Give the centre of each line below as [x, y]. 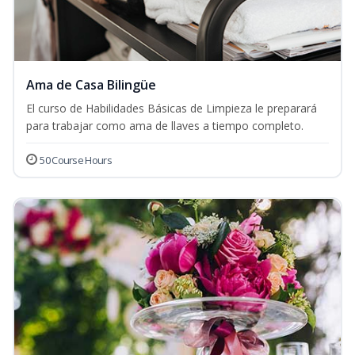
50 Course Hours [76, 160]
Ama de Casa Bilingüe [91, 85]
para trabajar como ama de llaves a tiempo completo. [165, 126]
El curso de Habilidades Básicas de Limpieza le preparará [172, 109]
